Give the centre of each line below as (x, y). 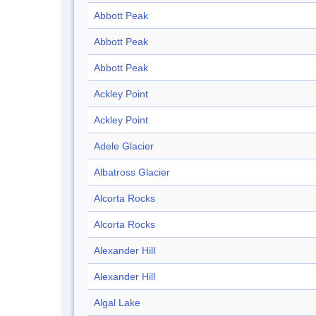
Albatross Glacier (132, 172)
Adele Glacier (124, 146)
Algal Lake (117, 303)
